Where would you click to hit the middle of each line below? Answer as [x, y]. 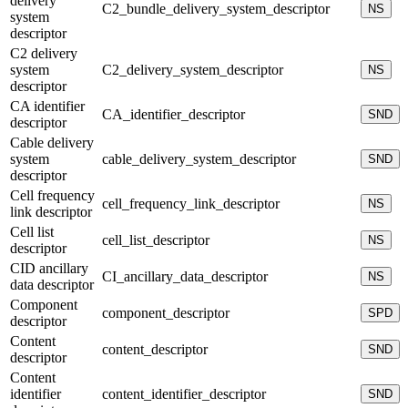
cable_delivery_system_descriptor [199, 158]
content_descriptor [155, 349]
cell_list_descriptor [156, 240]
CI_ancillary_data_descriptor [185, 276]
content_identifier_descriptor [184, 393]
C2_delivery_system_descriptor [193, 69]
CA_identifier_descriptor [173, 114]
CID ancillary [49, 268]
